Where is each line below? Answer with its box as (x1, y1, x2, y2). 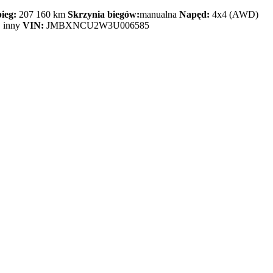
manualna (140, 9, 179, 20)
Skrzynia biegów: (68, 9, 140, 20)
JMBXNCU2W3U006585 (46, 20, 149, 31)
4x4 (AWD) (212, 9, 258, 20)
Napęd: (179, 9, 210, 20)
